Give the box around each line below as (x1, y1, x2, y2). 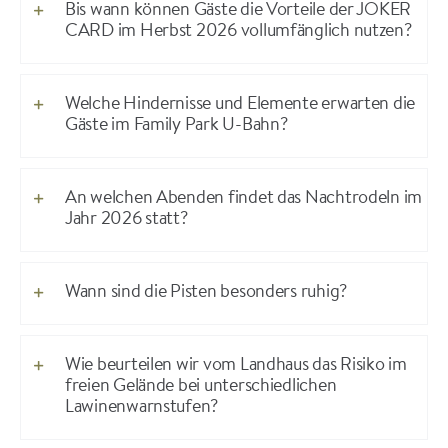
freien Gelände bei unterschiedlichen (64, 377, 337, 396)
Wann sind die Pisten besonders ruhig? (64, 283, 347, 302)
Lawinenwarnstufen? (64, 398, 219, 417)
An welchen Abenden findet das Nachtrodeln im (64, 189, 423, 208)
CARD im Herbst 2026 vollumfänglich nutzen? (64, 22, 412, 41)
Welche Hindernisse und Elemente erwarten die (64, 95, 416, 114)
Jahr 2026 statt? (64, 210, 188, 229)
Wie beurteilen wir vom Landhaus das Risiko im (64, 356, 407, 375)
